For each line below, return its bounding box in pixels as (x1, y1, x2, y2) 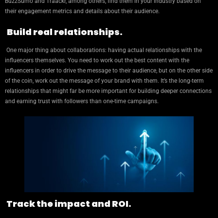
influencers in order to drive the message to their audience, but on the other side (5, 67, 213, 74)
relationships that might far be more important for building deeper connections (5, 88, 212, 95)
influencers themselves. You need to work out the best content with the (5, 57, 189, 64)
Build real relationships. (7, 26, 123, 38)
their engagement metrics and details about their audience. (5, 8, 160, 15)
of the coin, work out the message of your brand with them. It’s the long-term (5, 77, 204, 85)
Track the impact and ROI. (5, 197, 131, 210)
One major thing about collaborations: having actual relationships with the (5, 47, 202, 54)
